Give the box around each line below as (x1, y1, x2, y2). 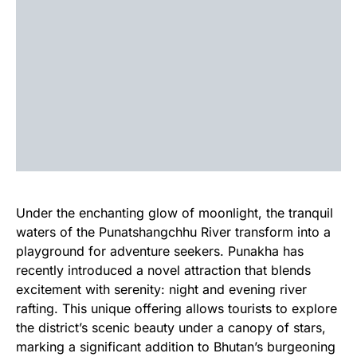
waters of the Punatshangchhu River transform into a (16, 224, 331, 240)
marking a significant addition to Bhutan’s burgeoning (16, 339, 335, 355)
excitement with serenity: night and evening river (16, 281, 307, 297)
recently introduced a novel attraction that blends (16, 262, 311, 278)
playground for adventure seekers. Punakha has (16, 243, 304, 259)
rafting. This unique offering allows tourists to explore (16, 300, 337, 316)
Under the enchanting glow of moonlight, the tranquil (16, 205, 333, 221)
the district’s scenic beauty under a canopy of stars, (16, 320, 326, 335)
